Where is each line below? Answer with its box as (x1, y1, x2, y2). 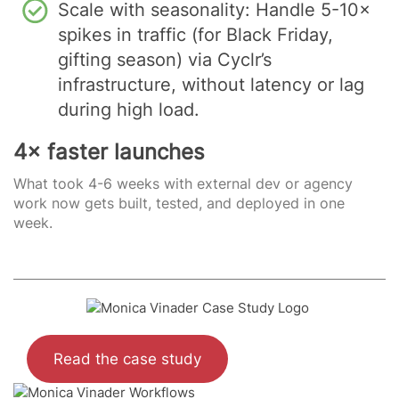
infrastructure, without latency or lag (58, 74, 364, 96)
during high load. (58, 99, 199, 121)
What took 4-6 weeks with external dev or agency (13, 174, 353, 192)
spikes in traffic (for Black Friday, (58, 24, 333, 46)
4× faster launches (13, 139, 205, 166)
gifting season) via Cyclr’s (58, 49, 272, 71)
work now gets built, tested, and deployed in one (13, 193, 345, 212)
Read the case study (53, 350, 201, 369)
